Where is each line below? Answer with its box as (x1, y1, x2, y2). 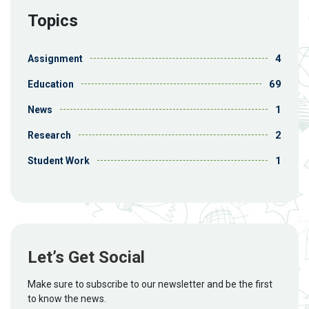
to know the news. (28, 292, 106, 304)
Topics (28, 10, 78, 30)
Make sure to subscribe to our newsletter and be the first (28, 278, 272, 290)
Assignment (28, 52, 83, 64)
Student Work (28, 154, 90, 166)
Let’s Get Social (28, 247, 145, 267)
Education (28, 78, 74, 90)
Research (28, 129, 71, 141)
